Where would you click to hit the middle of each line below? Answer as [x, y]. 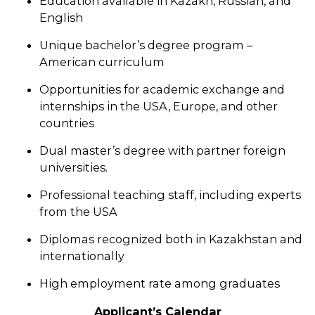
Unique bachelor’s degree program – [146, 45]
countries [67, 123]
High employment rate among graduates [160, 283]
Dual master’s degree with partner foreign [162, 150]
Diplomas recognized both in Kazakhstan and [171, 239]
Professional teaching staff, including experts [170, 195]
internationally [82, 256]
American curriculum [102, 62]
